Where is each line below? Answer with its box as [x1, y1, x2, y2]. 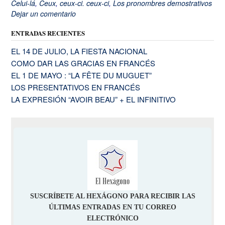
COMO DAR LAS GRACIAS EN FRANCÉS [11, 58, 155, 69]
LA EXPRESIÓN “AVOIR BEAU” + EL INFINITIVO [11, 94, 176, 105]
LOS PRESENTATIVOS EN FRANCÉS [11, 82, 140, 93]
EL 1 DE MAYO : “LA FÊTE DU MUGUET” [11, 70, 152, 81]
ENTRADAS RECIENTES [11, 28, 85, 38]
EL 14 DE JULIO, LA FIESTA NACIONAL [11, 46, 147, 57]
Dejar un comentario [11, 9, 76, 19]
